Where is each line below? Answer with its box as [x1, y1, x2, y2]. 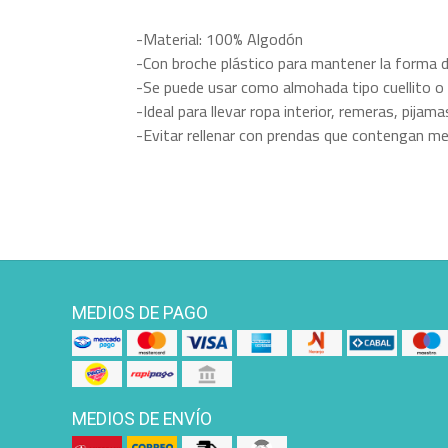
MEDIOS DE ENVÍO [72, 409, 212, 429]
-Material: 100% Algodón [135, 24, 303, 54]
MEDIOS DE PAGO [72, 303, 208, 323]
